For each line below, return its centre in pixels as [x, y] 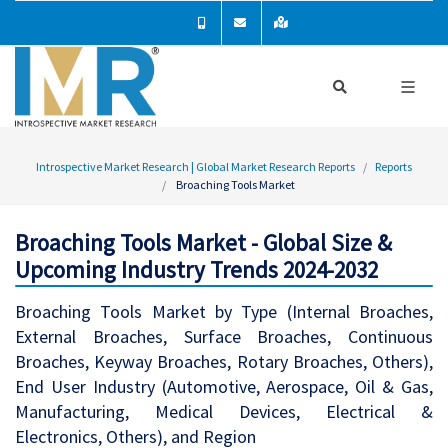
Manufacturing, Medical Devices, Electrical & [224, 411]
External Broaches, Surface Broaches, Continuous [224, 336]
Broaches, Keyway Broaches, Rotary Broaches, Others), [224, 361]
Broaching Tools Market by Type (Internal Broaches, [224, 311]
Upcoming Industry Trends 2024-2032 [196, 269]
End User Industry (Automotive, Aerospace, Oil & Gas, [224, 386]
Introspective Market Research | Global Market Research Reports [195, 166]
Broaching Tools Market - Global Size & [203, 242]
